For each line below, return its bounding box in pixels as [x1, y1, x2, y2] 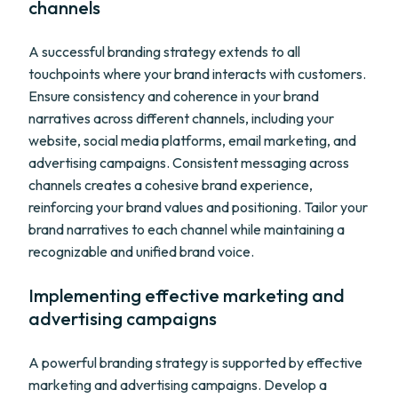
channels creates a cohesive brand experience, [28, 176, 313, 194]
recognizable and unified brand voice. [28, 243, 254, 260]
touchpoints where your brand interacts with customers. [28, 65, 366, 83]
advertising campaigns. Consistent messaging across [28, 154, 349, 171]
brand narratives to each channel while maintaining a [28, 220, 345, 238]
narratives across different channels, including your [28, 109, 334, 127]
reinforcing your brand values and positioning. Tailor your [28, 198, 368, 216]
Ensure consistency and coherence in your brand [28, 87, 319, 105]
